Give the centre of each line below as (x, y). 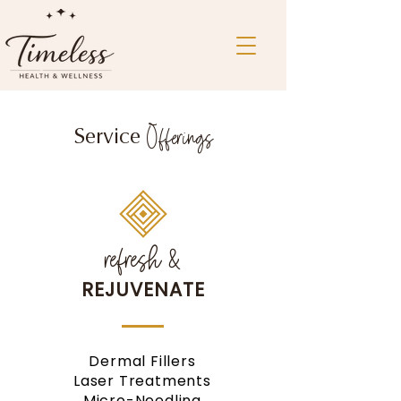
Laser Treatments (142, 381)
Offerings (179, 137)
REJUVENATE (143, 290)
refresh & (143, 258)
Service (110, 136)
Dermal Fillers (142, 361)
